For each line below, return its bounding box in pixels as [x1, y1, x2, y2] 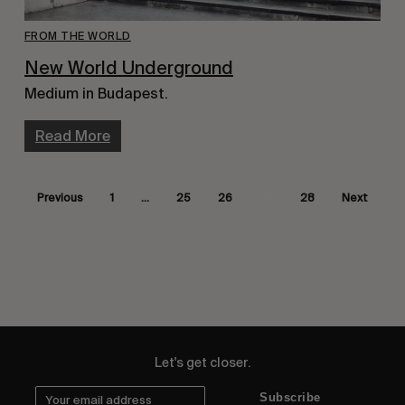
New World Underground [24, 56, 233, 79]
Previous [36, 191, 83, 204]
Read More [34, 127, 110, 145]
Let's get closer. [155, 355, 250, 370]
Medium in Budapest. [24, 84, 168, 102]
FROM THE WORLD [24, 29, 131, 42]
